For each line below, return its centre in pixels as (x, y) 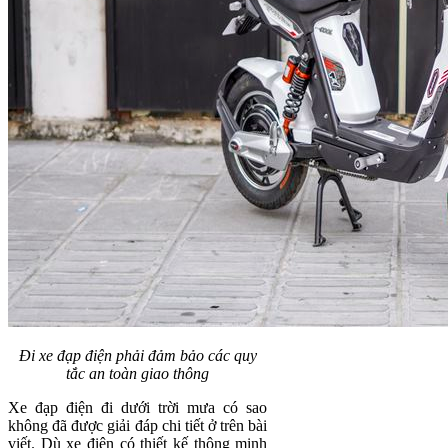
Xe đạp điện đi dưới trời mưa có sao (138, 407)
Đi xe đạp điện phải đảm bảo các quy (137, 355)
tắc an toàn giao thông (138, 373)
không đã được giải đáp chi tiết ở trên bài (138, 425)
